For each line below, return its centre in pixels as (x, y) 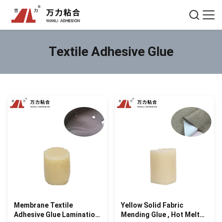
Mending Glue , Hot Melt (160, 215)
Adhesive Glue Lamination (56, 215)
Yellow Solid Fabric (152, 205)
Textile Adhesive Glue (111, 52)
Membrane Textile (43, 205)
